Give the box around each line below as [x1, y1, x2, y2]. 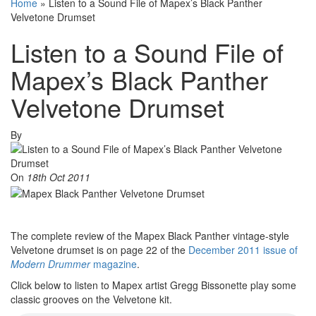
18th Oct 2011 [27, 170, 90, 185]
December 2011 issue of [188, 242, 298, 257]
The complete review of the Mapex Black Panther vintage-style [11, 228, 289, 243]
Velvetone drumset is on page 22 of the [11, 242, 188, 257]
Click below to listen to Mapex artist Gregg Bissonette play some [11, 277, 296, 292]
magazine [90, 256, 137, 271]
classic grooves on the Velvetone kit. [11, 291, 172, 306]
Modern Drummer [11, 256, 90, 271]
